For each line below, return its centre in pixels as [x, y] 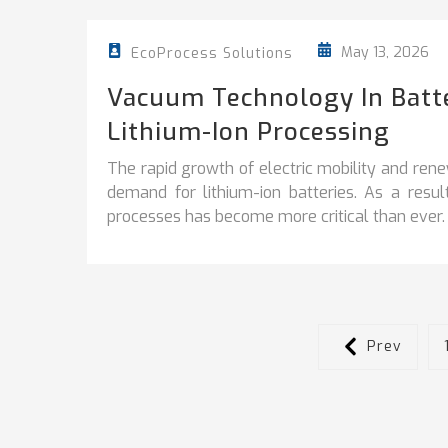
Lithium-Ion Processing [248, 131]
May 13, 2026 [383, 52]
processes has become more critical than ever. [276, 216]
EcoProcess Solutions [212, 53]
